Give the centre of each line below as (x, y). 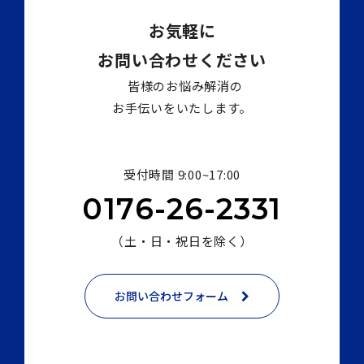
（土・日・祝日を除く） (182, 241)
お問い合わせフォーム (171, 296)
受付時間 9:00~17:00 (182, 175)
